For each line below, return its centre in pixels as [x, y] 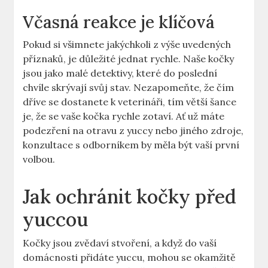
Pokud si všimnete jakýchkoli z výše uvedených [127, 45]
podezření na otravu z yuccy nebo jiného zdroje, [133, 131]
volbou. [39, 159]
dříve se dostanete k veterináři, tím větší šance [130, 102]
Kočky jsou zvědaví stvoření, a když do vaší [120, 243]
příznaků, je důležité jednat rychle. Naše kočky [129, 59]
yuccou [56, 220]
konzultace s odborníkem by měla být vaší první [131, 145]
